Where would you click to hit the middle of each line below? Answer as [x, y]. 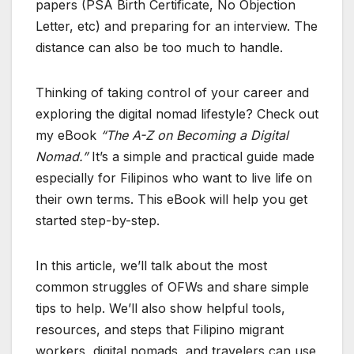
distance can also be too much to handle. [159, 47]
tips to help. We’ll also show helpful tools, [160, 308]
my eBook [68, 135]
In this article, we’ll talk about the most [151, 265]
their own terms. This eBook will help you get [171, 199]
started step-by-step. [98, 220]
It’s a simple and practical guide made [201, 156]
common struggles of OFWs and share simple [172, 286]
